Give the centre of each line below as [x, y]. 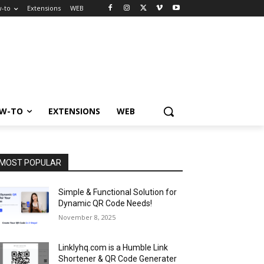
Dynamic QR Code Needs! [105, 203]
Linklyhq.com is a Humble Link [113, 248]
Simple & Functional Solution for [118, 192]
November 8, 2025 [87, 217]
